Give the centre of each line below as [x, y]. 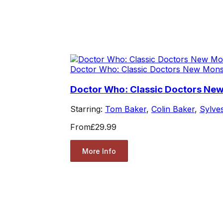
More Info [99, 151]
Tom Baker [125, 109]
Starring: [87, 109]
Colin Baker [173, 109]
